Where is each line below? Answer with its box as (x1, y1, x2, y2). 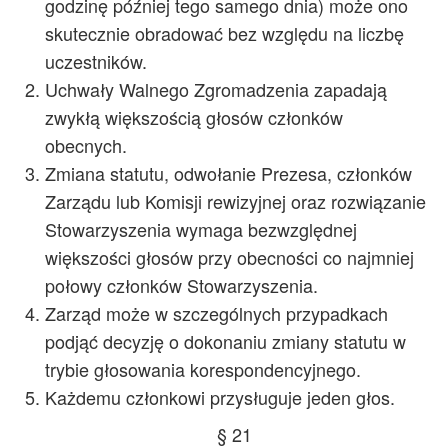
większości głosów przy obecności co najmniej (45, 244, 414, 270)
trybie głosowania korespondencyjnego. (45, 356, 361, 382)
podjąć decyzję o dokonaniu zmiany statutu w (45, 328, 406, 354)
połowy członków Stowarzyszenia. (45, 272, 318, 298)
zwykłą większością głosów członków (45, 104, 343, 130)
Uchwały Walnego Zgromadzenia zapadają (45, 76, 387, 102)
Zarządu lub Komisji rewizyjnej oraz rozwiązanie (45, 188, 426, 214)
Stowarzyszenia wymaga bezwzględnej (45, 216, 357, 242)
